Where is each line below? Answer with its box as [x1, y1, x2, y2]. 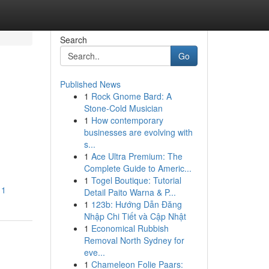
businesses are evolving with [83, 126, 193, 138]
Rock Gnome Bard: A [91, 90, 172, 102]
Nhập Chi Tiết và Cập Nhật [83, 210, 186, 222]
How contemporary [91, 114, 163, 126]
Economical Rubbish [91, 222, 169, 234]
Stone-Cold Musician [83, 102, 163, 114]
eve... [83, 246, 105, 258]
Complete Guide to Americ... [83, 162, 192, 174]
